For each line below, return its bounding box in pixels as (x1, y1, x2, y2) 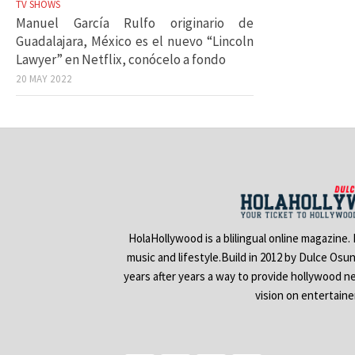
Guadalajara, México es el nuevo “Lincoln (16, 32, 254, 50)
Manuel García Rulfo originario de (16, 13, 254, 32)
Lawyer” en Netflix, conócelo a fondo (16, 50, 226, 68)
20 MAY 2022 (16, 71, 72, 86)
